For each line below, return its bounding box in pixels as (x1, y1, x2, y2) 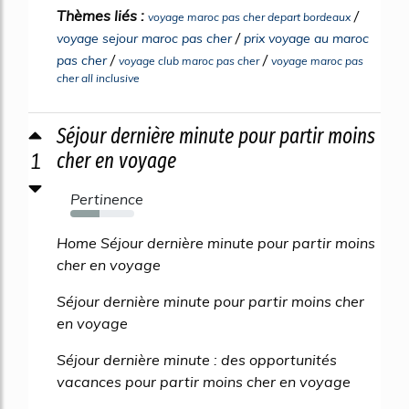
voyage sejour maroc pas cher (57, 30, 232, 47)
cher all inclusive (57, 71, 140, 86)
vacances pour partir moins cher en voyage (57, 372, 351, 392)
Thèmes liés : (57, 6, 148, 26)
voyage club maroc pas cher (119, 54, 259, 68)
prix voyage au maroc (244, 30, 369, 47)
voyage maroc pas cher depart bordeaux (148, 10, 351, 25)
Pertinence (70, 190, 143, 209)
